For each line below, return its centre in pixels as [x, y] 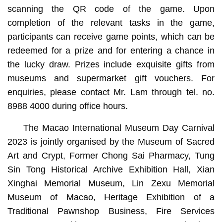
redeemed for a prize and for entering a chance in [111, 51]
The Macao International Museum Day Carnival [119, 128]
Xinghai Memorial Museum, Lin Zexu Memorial [111, 184]
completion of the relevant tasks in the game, [111, 23]
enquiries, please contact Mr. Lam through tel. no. [111, 92]
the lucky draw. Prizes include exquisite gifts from [111, 65]
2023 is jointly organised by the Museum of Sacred [111, 142]
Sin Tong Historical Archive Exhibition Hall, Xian [111, 170]
